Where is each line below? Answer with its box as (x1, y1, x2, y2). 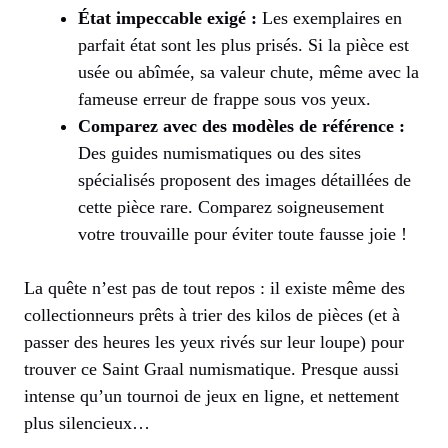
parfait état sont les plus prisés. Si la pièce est (78, 34, 409, 55)
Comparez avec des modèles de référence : (78, 115, 405, 136)
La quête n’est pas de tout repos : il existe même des (24, 277, 405, 298)
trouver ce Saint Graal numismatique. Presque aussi (24, 358, 399, 379)
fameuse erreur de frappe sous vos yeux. (78, 88, 371, 109)
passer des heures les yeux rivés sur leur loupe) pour (24, 331, 404, 352)
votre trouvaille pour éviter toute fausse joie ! (78, 223, 407, 244)
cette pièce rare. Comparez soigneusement (78, 196, 384, 217)
